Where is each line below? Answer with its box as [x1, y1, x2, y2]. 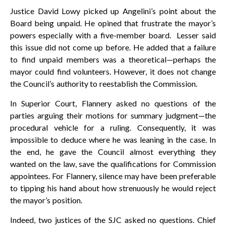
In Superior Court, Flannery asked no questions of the [10, 98, 216, 108]
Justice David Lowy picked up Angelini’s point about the [10, 6, 216, 16]
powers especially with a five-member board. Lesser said [10, 30, 216, 40]
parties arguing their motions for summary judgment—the [10, 110, 216, 121]
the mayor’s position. [10, 195, 82, 205]
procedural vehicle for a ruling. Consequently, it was [10, 123, 216, 133]
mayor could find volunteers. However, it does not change [10, 67, 216, 77]
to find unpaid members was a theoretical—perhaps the [10, 54, 216, 65]
